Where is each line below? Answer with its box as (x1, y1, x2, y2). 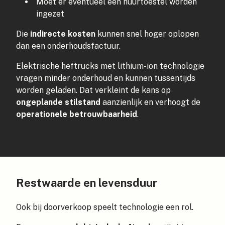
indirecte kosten (30, 29, 95, 39)
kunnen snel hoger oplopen (95, 29, 199, 39)
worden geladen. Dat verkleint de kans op (16, 85, 171, 95)
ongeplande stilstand (16, 97, 100, 107)
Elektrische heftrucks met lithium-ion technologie (16, 61, 204, 71)
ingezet (36, 9, 64, 19)
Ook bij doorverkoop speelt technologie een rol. (16, 202, 193, 212)
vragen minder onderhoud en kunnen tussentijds (16, 73, 195, 83)
